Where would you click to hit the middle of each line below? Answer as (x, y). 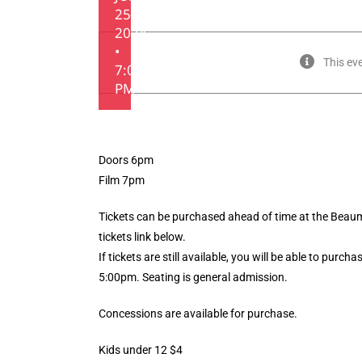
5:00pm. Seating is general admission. (193, 277)
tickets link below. (142, 237)
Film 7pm (122, 180)
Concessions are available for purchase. (198, 314)
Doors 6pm (126, 160)
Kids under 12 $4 (141, 350)
